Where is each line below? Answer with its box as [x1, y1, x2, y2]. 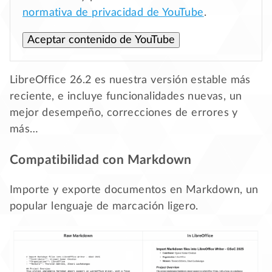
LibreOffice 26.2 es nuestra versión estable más [10, 74, 251, 86]
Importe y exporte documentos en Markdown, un [10, 184, 259, 195]
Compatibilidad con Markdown [10, 153, 192, 166]
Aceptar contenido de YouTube [27, 34, 175, 46]
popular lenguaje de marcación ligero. [10, 200, 199, 212]
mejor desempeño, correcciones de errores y [10, 107, 238, 118]
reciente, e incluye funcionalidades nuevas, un [10, 90, 242, 102]
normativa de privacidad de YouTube [22, 7, 204, 18]
